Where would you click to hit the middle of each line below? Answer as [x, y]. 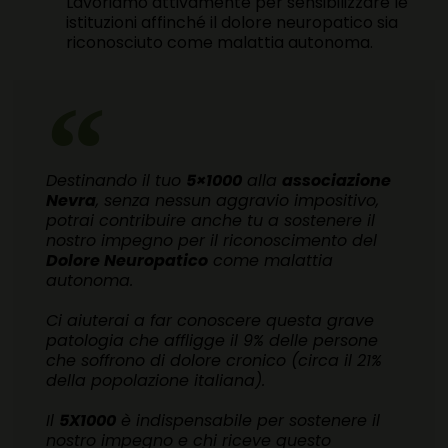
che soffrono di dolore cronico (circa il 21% [214, 361]
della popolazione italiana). [156, 381]
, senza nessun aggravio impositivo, [238, 201]
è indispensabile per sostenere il [248, 421]
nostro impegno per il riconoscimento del [212, 241]
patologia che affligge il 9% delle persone [212, 341]
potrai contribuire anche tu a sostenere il [211, 221]
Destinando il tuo [116, 181]
